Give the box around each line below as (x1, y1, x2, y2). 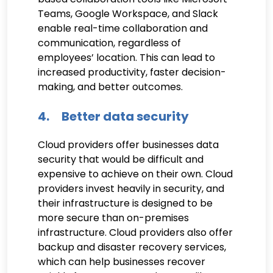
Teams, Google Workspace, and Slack (38, 6, 218, 21)
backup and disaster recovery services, (38, 239, 226, 254)
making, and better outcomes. (38, 79, 183, 94)
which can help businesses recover (38, 254, 205, 269)
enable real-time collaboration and (38, 21, 208, 35)
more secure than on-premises (38, 210, 189, 225)
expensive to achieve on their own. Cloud (38, 166, 233, 181)
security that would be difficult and (38, 152, 204, 166)
